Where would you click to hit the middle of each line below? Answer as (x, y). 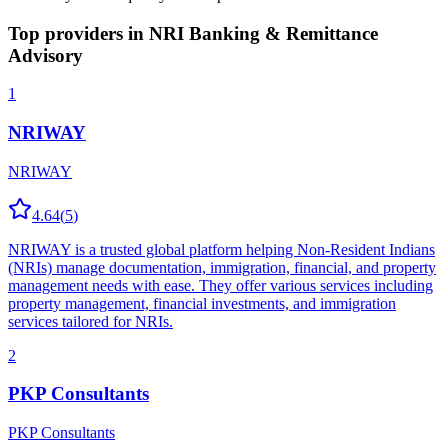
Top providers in (78, 33)
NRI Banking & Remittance (263, 33)
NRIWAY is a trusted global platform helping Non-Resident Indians (221, 249)
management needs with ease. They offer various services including (220, 285)
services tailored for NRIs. (90, 321)
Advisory (45, 55)
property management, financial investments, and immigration (202, 303)
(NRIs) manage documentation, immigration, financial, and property (222, 267)
